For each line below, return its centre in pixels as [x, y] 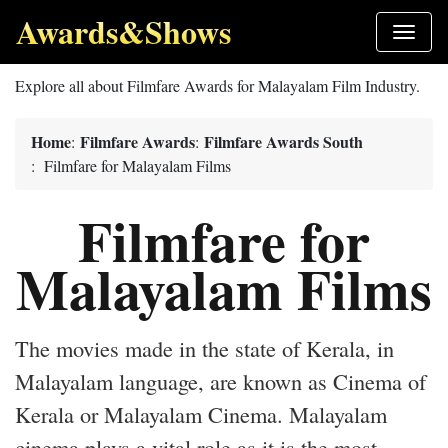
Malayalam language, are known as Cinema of [220, 381]
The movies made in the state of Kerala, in [204, 348]
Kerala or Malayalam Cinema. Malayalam [201, 414]
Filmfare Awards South [283, 141]
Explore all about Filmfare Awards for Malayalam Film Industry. [217, 85]
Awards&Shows [123, 31]
